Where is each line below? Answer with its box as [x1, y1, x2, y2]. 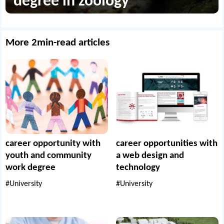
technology [116, 162, 160, 172]
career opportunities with [116, 138, 217, 148]
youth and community [5, 150, 92, 160]
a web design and [116, 150, 184, 160]
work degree [5, 162, 56, 172]
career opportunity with [5, 138, 101, 148]
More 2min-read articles [5, 37, 110, 48]
